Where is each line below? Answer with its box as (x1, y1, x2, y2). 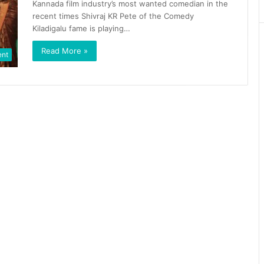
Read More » (41, 46, 88, 55)
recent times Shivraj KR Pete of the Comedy (32, 11, 194, 21)
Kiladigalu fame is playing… (32, 24, 130, 33)
